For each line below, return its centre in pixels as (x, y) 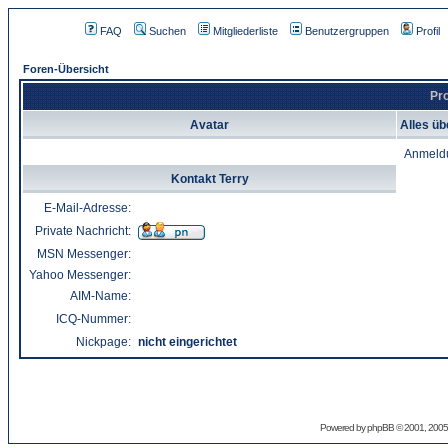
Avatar (209, 125)
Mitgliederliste (245, 31)
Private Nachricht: (83, 231)
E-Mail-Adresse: (87, 208)
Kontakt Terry (209, 179)
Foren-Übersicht (66, 69)
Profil (427, 31)
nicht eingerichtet (187, 342)
